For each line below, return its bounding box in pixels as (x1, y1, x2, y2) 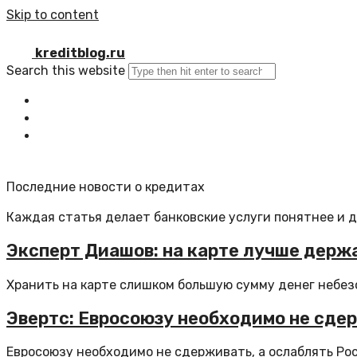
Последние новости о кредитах (6, 179, 205, 194)
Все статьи (49, 111, 122, 126)
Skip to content (6, 7, 99, 22)
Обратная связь (49, 128, 151, 143)
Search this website (6, 63, 125, 78)
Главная (49, 93, 100, 108)
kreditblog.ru (35, 45, 125, 61)
